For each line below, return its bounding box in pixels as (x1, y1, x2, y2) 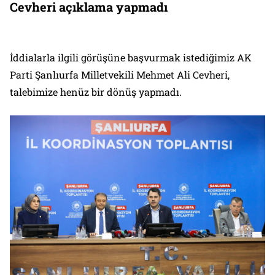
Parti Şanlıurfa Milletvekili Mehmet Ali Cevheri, (10, 68, 230, 81)
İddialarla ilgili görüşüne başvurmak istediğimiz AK (10, 50, 252, 64)
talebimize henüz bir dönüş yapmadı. (10, 85, 182, 98)
